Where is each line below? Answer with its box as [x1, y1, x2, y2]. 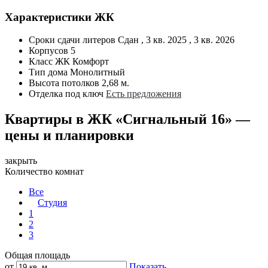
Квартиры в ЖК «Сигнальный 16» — [5, 111, 250, 127]
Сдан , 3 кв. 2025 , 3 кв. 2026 [118, 35, 234, 45]
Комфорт [72, 56, 109, 67]
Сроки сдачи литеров [29, 35, 115, 45]
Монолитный [70, 67, 125, 78]
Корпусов [29, 45, 68, 56]
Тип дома [29, 67, 68, 78]
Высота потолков [29, 78, 99, 89]
